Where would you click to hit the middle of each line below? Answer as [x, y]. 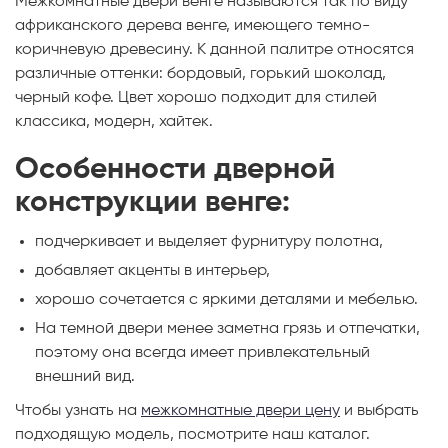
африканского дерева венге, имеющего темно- [192, 25]
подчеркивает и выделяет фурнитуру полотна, [209, 241]
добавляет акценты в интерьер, [152, 270]
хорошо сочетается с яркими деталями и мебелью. [226, 299]
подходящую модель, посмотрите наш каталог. [192, 434]
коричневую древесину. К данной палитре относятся [214, 49]
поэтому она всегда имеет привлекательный [202, 352]
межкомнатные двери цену [240, 410]
